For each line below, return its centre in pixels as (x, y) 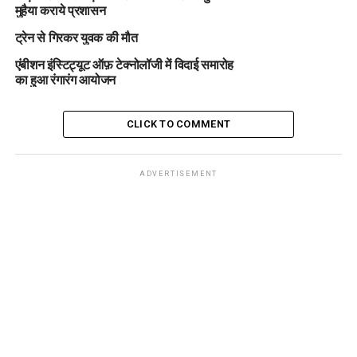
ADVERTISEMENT (178, 174)
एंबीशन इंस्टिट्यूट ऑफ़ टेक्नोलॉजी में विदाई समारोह (124, 64)
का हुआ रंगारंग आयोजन (65, 79)
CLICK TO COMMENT (178, 124)
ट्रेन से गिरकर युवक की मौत (76, 37)
